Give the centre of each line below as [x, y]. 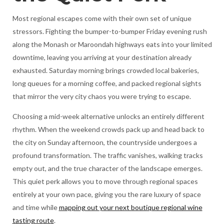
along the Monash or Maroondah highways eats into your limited [112, 44]
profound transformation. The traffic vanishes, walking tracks [107, 155]
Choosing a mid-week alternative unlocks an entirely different [108, 116]
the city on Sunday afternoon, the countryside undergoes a [104, 142]
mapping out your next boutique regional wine [130, 207]
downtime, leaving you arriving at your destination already [102, 57]
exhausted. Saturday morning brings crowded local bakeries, [105, 70]
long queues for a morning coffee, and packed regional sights [107, 83]
